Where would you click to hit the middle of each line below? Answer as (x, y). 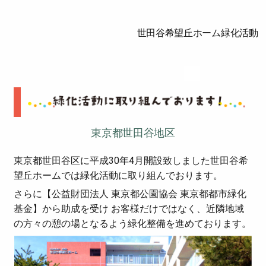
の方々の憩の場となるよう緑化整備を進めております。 (133, 224)
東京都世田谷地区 (133, 132)
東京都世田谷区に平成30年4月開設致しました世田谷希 (131, 160)
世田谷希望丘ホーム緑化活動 (197, 33)
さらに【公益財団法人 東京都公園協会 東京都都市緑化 (130, 194)
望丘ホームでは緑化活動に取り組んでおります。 (118, 175)
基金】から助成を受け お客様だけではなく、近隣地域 (129, 209)
